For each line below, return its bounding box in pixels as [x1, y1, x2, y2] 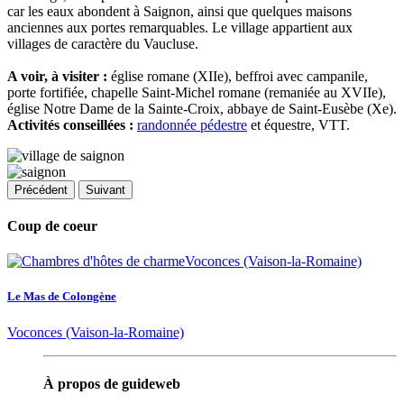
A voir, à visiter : [7, 68, 111, 84]
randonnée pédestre [137, 116, 247, 133]
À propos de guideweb [43, 375, 180, 391]
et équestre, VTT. [247, 116, 350, 133]
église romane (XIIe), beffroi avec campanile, [111, 68, 368, 84]
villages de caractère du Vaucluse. [7, 35, 198, 51]
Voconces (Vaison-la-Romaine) [7, 324, 184, 340]
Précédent [14, 182, 68, 197]
